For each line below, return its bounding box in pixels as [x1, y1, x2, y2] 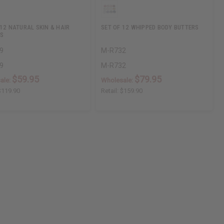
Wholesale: [101, 76, 135, 84]
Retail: [101, 87, 120, 95]
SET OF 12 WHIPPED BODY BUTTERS [101, 23, 199, 31]
